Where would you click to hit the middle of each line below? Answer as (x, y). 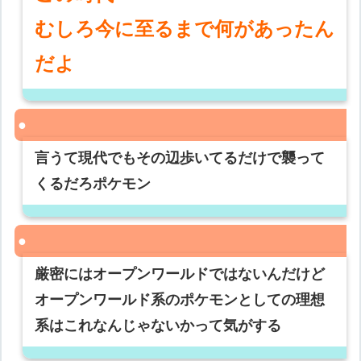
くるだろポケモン (93, 184)
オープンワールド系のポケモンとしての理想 (180, 300)
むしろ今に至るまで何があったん (185, 29)
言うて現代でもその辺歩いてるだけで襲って (180, 158)
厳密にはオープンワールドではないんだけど (180, 274)
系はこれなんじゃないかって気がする (158, 326)
